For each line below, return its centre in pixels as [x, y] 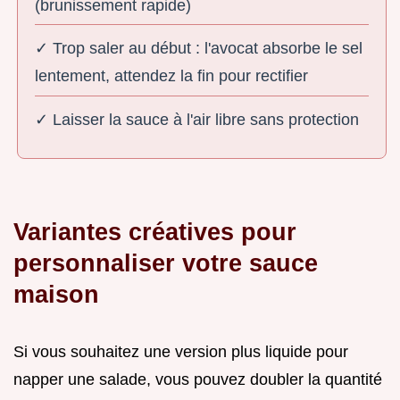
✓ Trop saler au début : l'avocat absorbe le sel [199, 49]
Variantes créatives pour [155, 232]
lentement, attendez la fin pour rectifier [172, 76]
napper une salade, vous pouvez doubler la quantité [198, 380]
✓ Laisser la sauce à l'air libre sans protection [197, 120]
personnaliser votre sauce [166, 263]
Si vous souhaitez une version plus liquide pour [181, 352]
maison [56, 295]
